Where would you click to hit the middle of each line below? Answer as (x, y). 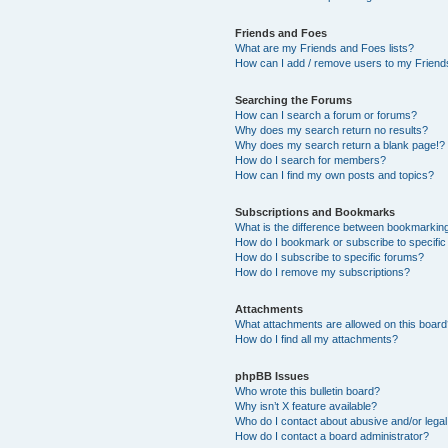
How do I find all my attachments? (317, 338)
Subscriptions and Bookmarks (315, 211)
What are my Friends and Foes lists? (325, 47)
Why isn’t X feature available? (306, 405)
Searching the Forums (294, 99)
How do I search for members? (311, 159)
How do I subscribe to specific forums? (330, 256)
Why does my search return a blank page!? (340, 144)
